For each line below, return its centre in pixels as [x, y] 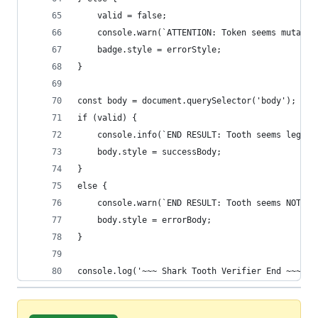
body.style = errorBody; [144, 220]
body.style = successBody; [149, 152]
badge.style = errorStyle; [149, 49]
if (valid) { [107, 117]
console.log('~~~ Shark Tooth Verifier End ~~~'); [197, 271]
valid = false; [122, 15]
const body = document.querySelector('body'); [187, 100]
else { [92, 186]
